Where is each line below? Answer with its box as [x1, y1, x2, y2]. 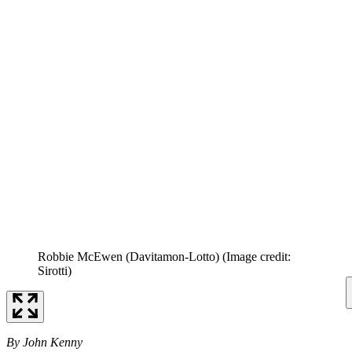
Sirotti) [38, 263, 71, 277]
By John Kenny [6, 335, 82, 349]
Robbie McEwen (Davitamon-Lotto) [38, 249, 219, 263]
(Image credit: [222, 249, 291, 263]
